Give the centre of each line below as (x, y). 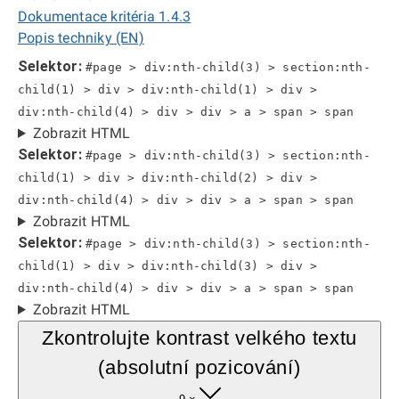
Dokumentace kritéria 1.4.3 (105, 16)
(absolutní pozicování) (199, 367)
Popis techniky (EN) (81, 38)
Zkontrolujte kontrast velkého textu (199, 338)
